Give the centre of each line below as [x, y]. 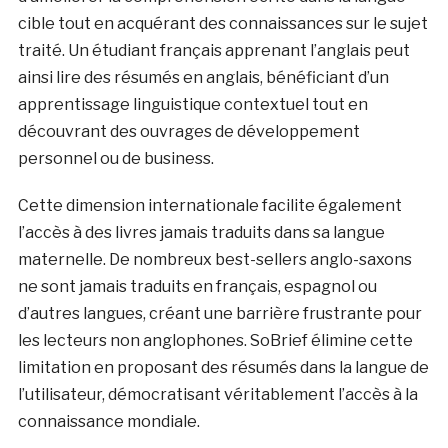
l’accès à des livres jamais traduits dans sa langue [201, 233]
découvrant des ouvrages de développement [188, 132]
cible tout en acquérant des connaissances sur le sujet [222, 24]
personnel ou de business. [115, 159]
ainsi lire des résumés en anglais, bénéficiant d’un [203, 78]
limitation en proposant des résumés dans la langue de [223, 368]
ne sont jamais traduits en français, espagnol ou [197, 287]
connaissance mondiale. [108, 422]
